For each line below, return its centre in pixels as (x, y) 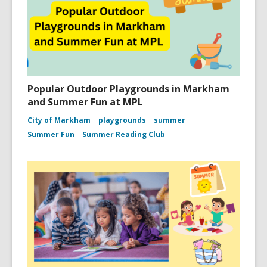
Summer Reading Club (124, 134)
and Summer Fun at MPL (85, 102)
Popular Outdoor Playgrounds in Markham (128, 89)
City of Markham (59, 120)
